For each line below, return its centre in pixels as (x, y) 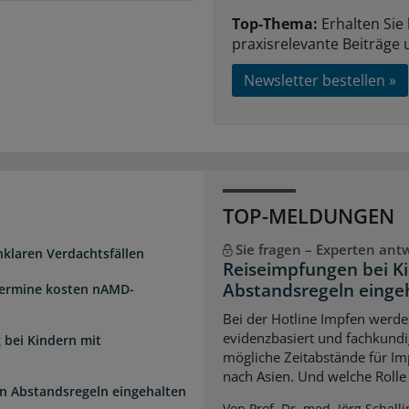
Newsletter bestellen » (320, 80)
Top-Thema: (275, 23)
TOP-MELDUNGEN (309, 215)
